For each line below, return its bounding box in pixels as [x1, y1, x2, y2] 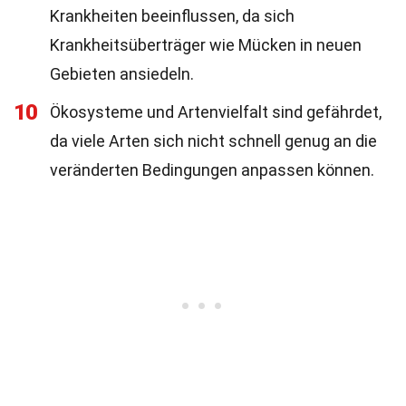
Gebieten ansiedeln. [50, 64, 194, 83]
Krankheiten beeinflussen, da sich [50, 6, 295, 25]
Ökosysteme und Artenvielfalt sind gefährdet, [50, 102, 382, 121]
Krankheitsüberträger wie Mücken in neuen [50, 35, 362, 54]
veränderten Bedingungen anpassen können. [50, 160, 374, 179]
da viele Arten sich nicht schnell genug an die [50, 131, 377, 150]
